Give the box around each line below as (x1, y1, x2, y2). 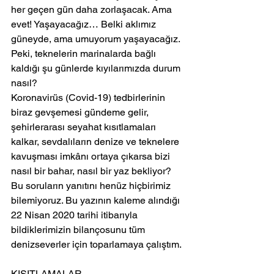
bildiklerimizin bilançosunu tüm (11, 224, 147, 236)
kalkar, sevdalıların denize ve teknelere (11, 136, 182, 148)
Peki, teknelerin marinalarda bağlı (11, 48, 158, 60)
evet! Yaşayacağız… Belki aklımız (11, 18, 158, 31)
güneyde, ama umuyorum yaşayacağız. (11, 33, 182, 45)
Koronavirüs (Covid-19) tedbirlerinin (11, 92, 168, 104)
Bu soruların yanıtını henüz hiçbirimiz (11, 180, 173, 192)
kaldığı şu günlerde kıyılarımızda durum (11, 62, 183, 75)
